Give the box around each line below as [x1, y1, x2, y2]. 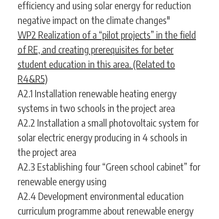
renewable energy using [18, 175, 107, 188]
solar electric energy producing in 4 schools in [18, 131, 187, 144]
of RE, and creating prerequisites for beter [18, 43, 174, 56]
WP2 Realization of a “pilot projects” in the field [18, 28, 196, 41]
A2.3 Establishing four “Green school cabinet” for [18, 160, 200, 173]
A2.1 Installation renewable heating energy [18, 87, 176, 100]
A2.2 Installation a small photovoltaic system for [18, 116, 199, 129]
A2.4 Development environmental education [18, 190, 184, 202]
